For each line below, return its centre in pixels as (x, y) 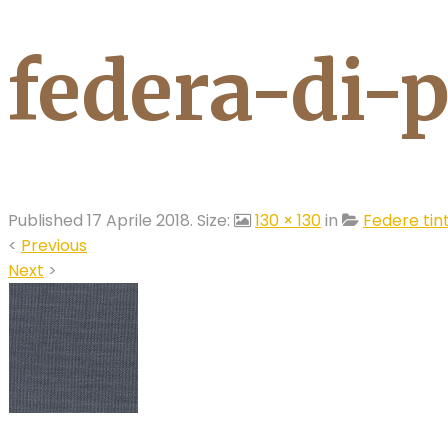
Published (47, 220)
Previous (54, 245)
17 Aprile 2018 (138, 220)
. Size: (212, 220)
